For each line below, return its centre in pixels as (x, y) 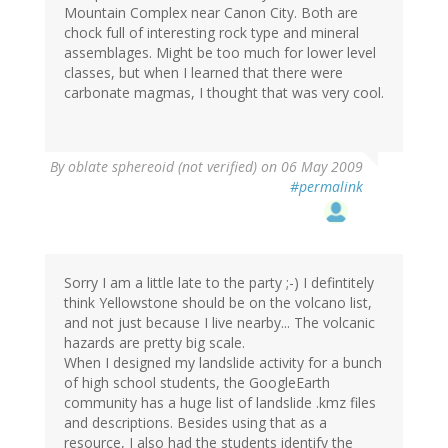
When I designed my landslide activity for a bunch (223, 363)
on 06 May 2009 (310, 167)
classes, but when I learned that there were (203, 73)
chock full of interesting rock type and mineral (211, 33)
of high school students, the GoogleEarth (197, 383)
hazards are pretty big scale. (154, 343)
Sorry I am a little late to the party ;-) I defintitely (219, 283)
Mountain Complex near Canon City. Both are (211, 13)
